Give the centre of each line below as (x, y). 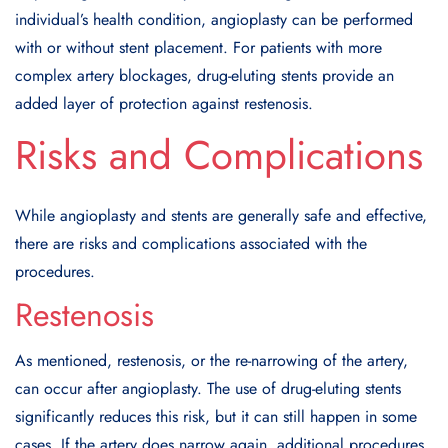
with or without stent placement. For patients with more (198, 47)
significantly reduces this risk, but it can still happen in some (216, 416)
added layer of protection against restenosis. (164, 103)
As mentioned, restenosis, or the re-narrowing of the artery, (211, 360)
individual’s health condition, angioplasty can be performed (214, 19)
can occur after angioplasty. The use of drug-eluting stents (208, 388)
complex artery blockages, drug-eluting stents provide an (204, 75)
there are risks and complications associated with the (191, 243)
